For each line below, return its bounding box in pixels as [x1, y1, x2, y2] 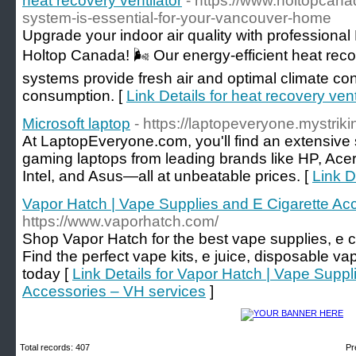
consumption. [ [22, 87, 126, 104]
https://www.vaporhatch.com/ [22, 213, 219, 230]
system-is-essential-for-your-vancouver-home [22, 10, 331, 26]
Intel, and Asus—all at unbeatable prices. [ [22, 168, 312, 184]
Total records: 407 [20, 342, 90, 352]
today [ [22, 265, 72, 282]
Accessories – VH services [22, 283, 206, 300]
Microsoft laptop [22, 115, 130, 132]
